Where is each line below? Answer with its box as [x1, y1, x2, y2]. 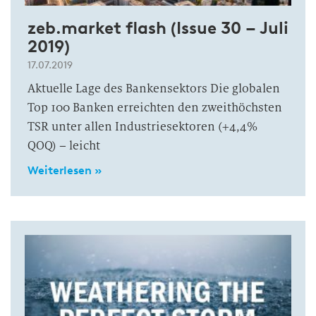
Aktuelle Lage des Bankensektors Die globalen [28, 81, 280, 96]
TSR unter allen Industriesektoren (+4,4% [28, 119, 257, 134]
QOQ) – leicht [28, 138, 100, 153]
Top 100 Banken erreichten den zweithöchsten [28, 100, 282, 115]
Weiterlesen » [28, 164, 102, 177]
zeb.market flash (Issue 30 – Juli [28, 18, 288, 38]
